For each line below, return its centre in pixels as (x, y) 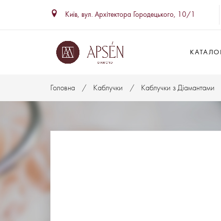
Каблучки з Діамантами (178, 88)
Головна (63, 88)
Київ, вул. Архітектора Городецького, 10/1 (130, 15)
